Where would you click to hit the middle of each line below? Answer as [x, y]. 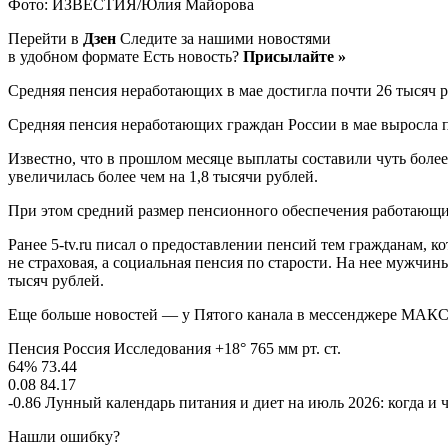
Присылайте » [294, 56]
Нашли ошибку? [64, 436]
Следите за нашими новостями [223, 38]
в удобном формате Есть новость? [125, 56]
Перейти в [45, 38]
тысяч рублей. [56, 280]
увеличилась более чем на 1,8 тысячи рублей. [163, 176]
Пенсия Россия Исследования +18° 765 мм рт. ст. [174, 348]
